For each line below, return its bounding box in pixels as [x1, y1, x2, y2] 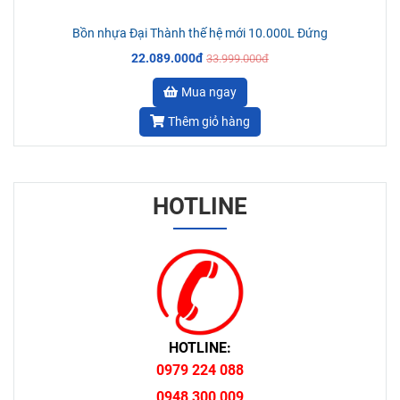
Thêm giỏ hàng [168, 113, 250, 129]
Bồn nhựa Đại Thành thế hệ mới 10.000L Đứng [72, 25, 328, 41]
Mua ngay [181, 84, 237, 100]
